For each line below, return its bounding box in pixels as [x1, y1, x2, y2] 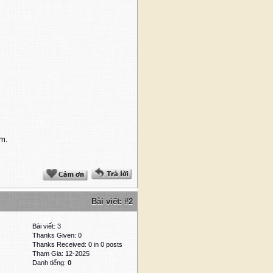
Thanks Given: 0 [32, 232, 82, 239]
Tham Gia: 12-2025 [32, 250, 90, 258]
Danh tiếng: [32, 259, 68, 267]
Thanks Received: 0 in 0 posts [32, 241, 122, 249]
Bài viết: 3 [32, 222, 61, 230]
